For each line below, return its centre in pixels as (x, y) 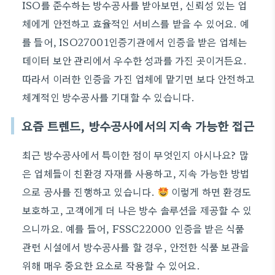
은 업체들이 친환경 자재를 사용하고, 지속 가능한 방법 (136, 173)
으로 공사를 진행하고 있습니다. (90, 192)
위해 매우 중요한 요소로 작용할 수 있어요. (111, 265)
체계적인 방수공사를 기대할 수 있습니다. (109, 97)
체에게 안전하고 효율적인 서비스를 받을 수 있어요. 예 (136, 23)
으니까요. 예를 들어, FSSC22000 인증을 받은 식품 (134, 228)
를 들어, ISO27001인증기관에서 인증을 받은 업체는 (135, 42)
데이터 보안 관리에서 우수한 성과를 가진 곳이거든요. (134, 60)
